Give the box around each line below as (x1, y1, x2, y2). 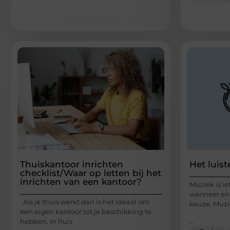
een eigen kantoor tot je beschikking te (20, 207, 151, 216)
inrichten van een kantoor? (20, 176, 142, 187)
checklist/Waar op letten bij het (20, 167, 161, 178)
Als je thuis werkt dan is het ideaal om (20, 197, 149, 206)
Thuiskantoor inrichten (20, 159, 123, 169)
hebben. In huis (20, 217, 72, 225)
